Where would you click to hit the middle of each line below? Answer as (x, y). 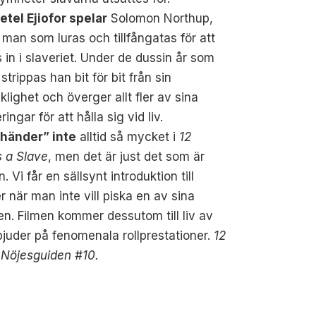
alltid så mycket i (128, 136)
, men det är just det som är (127, 156)
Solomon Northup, (160, 18)
